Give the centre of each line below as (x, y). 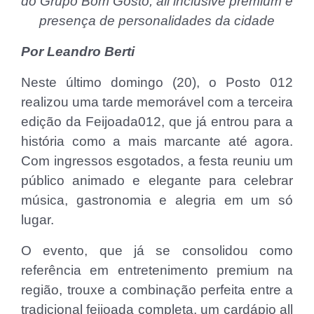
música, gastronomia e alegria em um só (157, 200)
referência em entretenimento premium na (157, 270)
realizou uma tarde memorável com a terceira (157, 102)
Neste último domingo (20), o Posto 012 (157, 82)
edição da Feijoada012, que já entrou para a (157, 121)
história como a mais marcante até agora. (157, 141)
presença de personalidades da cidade (157, 20)
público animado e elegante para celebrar (157, 180)
